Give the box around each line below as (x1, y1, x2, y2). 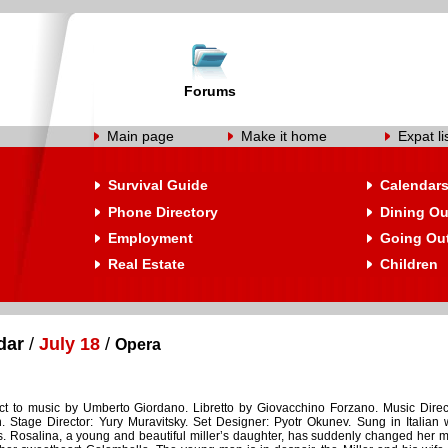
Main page (107, 128, 174, 144)
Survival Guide (108, 177, 208, 193)
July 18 (39, 334, 100, 354)
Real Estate (108, 256, 185, 272)
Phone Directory (108, 204, 218, 220)
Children (380, 256, 438, 272)
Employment (108, 230, 193, 246)
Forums (184, 83, 236, 99)
